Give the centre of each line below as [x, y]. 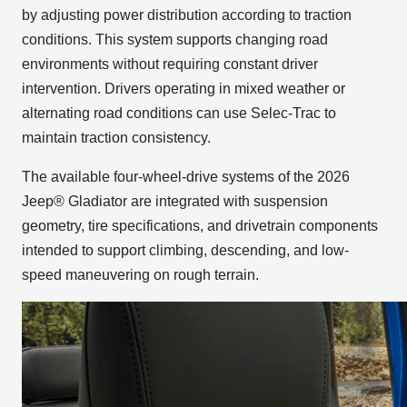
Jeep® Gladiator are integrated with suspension [175, 201]
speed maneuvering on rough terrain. [140, 275]
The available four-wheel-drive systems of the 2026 [186, 177]
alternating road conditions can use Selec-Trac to [179, 113]
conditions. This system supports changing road [175, 40]
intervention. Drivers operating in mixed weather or [184, 89]
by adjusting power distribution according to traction [187, 15]
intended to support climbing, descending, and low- [185, 250]
